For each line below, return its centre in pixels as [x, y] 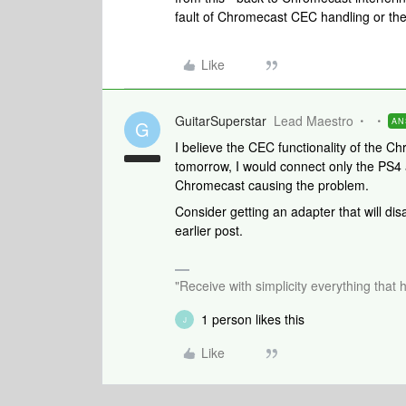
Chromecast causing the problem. [272, 185]
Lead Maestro [314, 121]
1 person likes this [253, 319]
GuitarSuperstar [221, 121]
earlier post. [209, 230]
